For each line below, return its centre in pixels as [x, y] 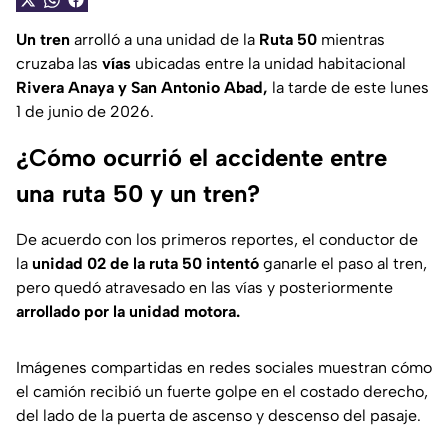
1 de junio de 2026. [85, 112]
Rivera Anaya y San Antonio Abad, [142, 88]
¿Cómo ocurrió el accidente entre [201, 158]
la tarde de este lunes [348, 88]
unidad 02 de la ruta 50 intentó [145, 264]
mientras [351, 40]
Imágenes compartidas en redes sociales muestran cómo [224, 368]
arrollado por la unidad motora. [128, 312]
